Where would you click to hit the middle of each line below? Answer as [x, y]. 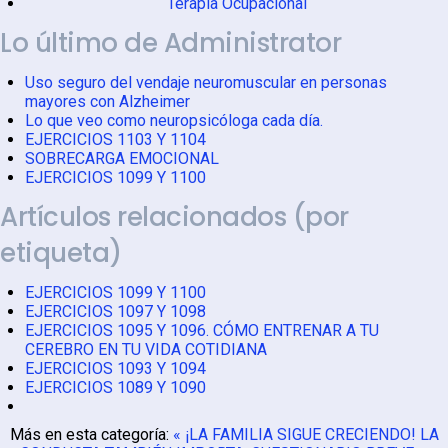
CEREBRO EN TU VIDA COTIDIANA [146, 349]
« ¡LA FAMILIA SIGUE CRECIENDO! [294, 434]
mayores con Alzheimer [107, 101]
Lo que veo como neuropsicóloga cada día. [174, 120]
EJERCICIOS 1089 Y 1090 [115, 387]
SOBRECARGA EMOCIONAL [122, 158]
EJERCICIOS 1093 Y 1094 [115, 368]
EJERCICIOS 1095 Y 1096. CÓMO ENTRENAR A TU [202, 330]
